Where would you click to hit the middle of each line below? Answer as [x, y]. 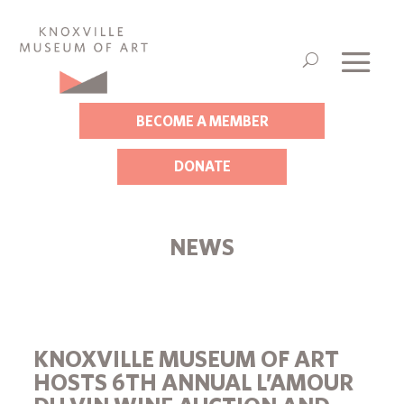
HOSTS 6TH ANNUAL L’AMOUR [194, 382]
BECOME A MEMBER [202, 120]
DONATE [202, 166]
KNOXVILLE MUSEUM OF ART [187, 358]
